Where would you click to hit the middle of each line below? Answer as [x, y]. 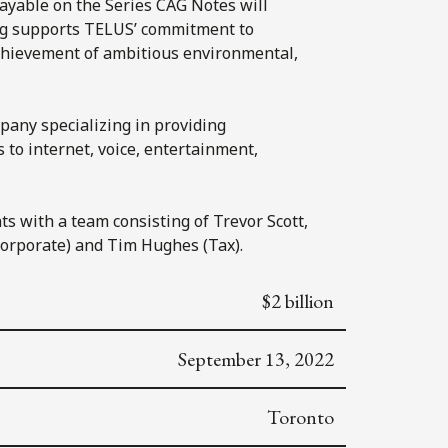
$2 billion [298, 300]
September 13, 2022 [256, 358]
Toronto [300, 416]
